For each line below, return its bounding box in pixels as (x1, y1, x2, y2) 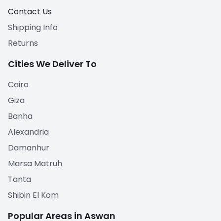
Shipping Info (8, 21, 58, 33)
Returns (8, 37, 38, 49)
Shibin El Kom (8, 189, 59, 201)
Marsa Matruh (8, 157, 62, 169)
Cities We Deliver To (8, 57, 97, 70)
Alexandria (8, 126, 49, 138)
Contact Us (8, 5, 52, 17)
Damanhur (8, 142, 49, 153)
